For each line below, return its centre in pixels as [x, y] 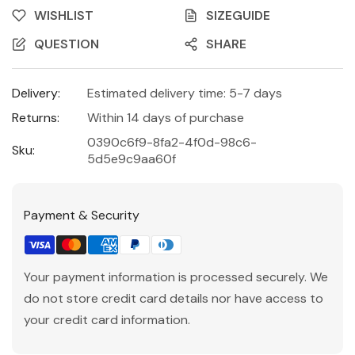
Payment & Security [82, 215]
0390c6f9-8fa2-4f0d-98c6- [172, 142]
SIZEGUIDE [238, 15]
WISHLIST [64, 15]
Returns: [36, 117]
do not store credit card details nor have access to [174, 298]
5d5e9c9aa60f [132, 158]
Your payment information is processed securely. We [176, 277]
